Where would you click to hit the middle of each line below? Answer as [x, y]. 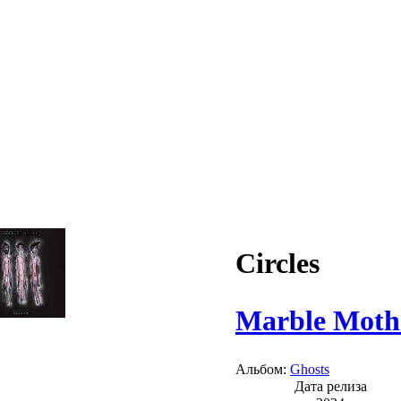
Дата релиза [330, 386]
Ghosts [310, 369]
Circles [277, 264]
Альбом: [263, 369]
